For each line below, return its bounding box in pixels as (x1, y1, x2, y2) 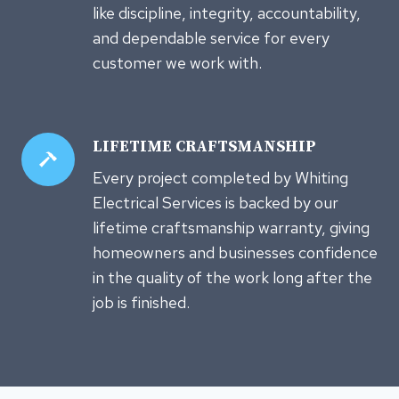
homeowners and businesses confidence (93, 241, 378, 263)
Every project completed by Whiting (93, 167, 348, 188)
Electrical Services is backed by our (93, 191, 338, 213)
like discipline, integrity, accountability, (93, 2, 361, 23)
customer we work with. (93, 52, 262, 73)
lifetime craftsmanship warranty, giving (93, 216, 370, 238)
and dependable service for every (93, 27, 330, 48)
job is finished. (93, 291, 190, 313)
